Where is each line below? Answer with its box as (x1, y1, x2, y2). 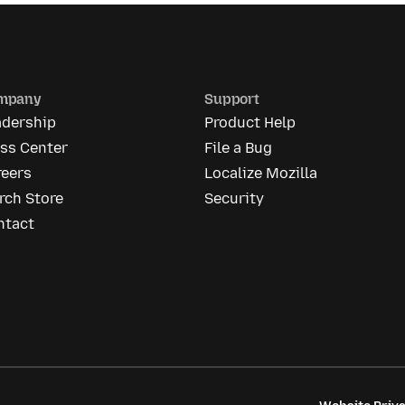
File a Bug (204, 138, 273, 156)
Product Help (204, 113, 297, 131)
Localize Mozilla (204, 164, 318, 182)
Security (204, 189, 265, 207)
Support (204, 89, 259, 108)
